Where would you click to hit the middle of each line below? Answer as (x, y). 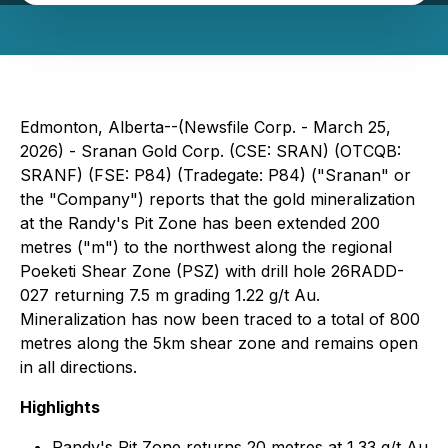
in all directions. (78, 367)
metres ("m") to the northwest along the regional (206, 247)
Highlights (60, 407)
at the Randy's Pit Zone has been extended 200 (200, 223)
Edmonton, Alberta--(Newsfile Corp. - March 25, (205, 127)
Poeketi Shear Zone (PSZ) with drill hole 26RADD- (212, 271)
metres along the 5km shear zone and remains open (219, 343)
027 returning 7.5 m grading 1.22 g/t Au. (170, 295)
